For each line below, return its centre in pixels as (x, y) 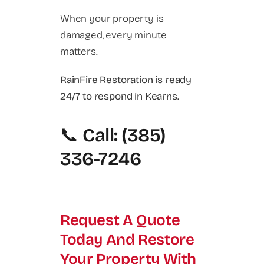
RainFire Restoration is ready (126, 80)
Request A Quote (120, 220)
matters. (79, 52)
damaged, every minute (113, 35)
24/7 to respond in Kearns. (120, 97)
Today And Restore (127, 239)
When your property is (112, 19)
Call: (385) (124, 135)
